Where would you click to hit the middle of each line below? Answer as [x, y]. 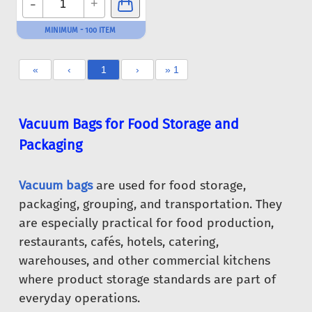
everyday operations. [79, 298]
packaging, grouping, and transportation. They [150, 204]
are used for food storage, [169, 185]
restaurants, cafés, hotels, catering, [119, 242]
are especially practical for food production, [146, 223]
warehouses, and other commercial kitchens [145, 260]
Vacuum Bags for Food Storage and [129, 124]
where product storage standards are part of [147, 279]
